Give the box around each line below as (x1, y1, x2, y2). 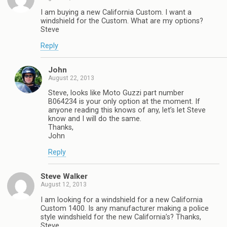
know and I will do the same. (48, 115, 141, 124)
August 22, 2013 (48, 74, 94, 82)
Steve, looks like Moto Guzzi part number (48, 89, 184, 98)
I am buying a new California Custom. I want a (41, 8, 192, 17)
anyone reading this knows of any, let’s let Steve (48, 106, 206, 115)
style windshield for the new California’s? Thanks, (41, 212, 201, 221)
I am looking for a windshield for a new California (41, 195, 203, 204)
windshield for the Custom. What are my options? (41, 17, 203, 26)
